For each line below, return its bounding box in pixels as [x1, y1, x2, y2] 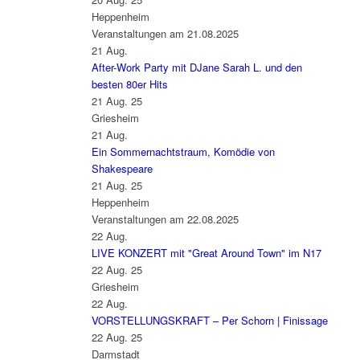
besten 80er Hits [91, 76, 168, 92]
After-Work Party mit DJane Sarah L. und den [91, 59, 302, 76]
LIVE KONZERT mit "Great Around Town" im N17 [91, 245, 321, 261]
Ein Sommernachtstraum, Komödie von [91, 144, 275, 160]
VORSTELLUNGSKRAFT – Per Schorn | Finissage [91, 313, 328, 329]
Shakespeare [91, 161, 153, 177]
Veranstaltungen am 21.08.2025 [91, 26, 239, 42]
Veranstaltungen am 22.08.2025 [91, 211, 239, 227]
